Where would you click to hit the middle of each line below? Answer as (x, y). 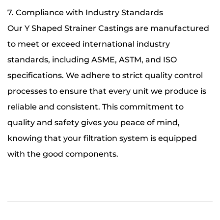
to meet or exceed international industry (89, 44)
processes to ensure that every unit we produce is (107, 91)
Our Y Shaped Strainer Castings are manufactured (108, 28)
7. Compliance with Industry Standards (85, 12)
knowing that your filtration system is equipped (102, 138)
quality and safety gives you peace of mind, (94, 122)
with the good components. (63, 154)
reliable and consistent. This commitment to (96, 107)
